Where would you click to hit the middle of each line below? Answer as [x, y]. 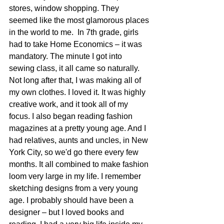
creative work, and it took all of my [69, 104]
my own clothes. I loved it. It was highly [78, 92]
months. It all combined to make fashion [80, 164]
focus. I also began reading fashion [72, 116]
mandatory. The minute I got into [66, 56]
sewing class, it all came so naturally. [75, 68]
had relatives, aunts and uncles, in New [79, 140]
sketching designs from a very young [74, 188]
